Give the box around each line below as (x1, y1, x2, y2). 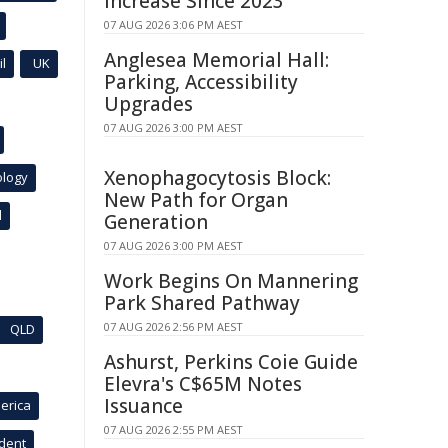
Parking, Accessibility (104, 69, 298, 95)
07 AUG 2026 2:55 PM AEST (104, 422, 243, 437)
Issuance (104, 393, 183, 419)
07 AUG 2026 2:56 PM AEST (104, 319, 243, 334)
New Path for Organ (104, 187, 288, 213)
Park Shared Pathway (104, 290, 300, 316)
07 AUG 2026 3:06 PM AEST (104, 17, 243, 32)
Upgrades (104, 91, 193, 117)
